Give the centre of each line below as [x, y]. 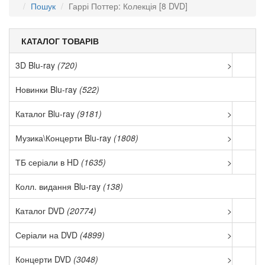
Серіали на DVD [48, 235]
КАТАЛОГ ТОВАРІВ [60, 41]
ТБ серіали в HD [48, 162]
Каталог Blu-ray [46, 113]
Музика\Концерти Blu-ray [64, 138]
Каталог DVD [41, 210]
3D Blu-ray [36, 65]
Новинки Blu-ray [47, 89]
